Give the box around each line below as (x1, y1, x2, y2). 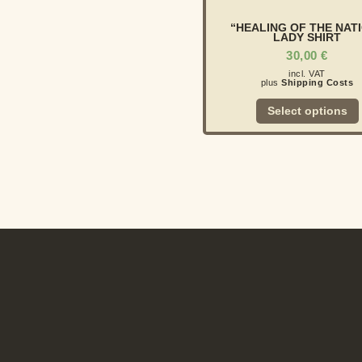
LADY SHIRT (273, 31, 342, 44)
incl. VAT (288, 68, 326, 78)
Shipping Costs (281, 77, 354, 87)
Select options (267, 104, 347, 118)
